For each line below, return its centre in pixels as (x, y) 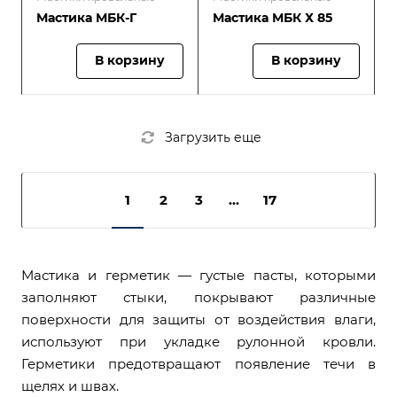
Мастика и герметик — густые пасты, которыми (198, 275)
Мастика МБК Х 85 (272, 18)
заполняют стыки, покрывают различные (198, 297)
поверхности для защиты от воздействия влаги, (198, 319)
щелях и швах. (70, 386)
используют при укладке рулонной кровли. (198, 342)
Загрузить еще (213, 137)
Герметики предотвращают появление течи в (198, 364)
